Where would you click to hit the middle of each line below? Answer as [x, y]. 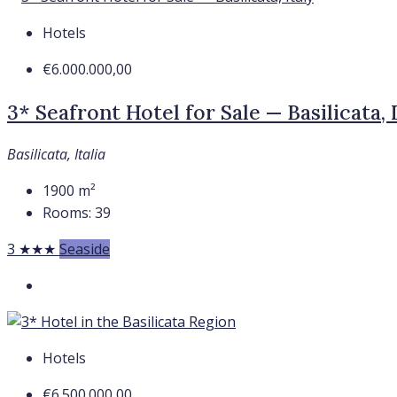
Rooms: [67, 212]
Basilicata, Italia [56, 154]
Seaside [85, 249]
